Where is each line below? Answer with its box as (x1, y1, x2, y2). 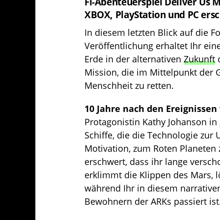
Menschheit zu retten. (84, 79, 174, 91)
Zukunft (184, 53, 215, 65)
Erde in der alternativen (84, 53, 184, 65)
